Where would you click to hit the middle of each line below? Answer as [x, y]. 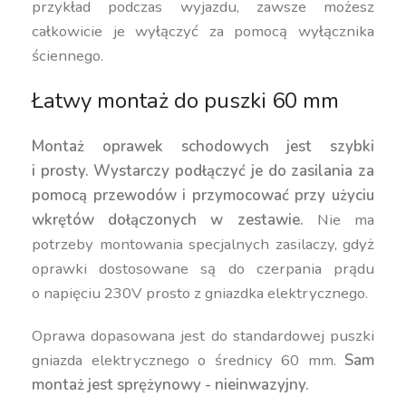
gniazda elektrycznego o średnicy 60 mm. [188, 360]
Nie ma [339, 220]
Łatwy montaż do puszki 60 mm [186, 101]
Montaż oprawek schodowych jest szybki [203, 146]
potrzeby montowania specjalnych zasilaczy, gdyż [203, 244]
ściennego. [68, 56]
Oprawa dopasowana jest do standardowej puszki [203, 336]
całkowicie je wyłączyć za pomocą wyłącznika [203, 31]
